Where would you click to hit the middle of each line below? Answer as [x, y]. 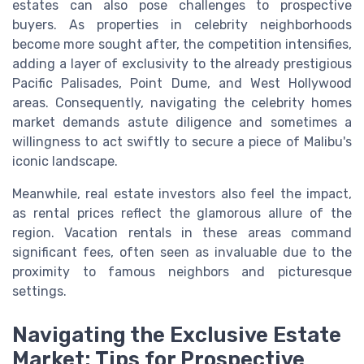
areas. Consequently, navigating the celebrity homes [182, 102]
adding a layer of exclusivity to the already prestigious [182, 63]
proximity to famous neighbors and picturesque [182, 271]
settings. [39, 291]
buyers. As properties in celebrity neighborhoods [182, 24]
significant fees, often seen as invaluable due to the [182, 252]
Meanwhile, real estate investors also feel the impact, [182, 193]
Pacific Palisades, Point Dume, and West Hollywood [182, 83]
